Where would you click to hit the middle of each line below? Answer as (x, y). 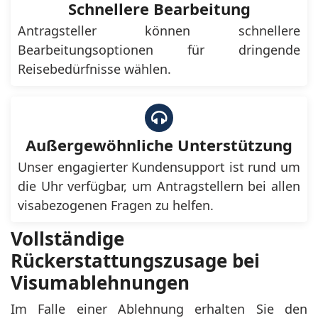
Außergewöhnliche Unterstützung (159, 144)
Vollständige (67, 238)
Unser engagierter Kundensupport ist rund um (159, 166)
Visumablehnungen (100, 282)
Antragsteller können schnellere (159, 30)
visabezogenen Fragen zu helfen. (116, 205)
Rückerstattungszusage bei (135, 260)
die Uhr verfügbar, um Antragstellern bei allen (159, 186)
